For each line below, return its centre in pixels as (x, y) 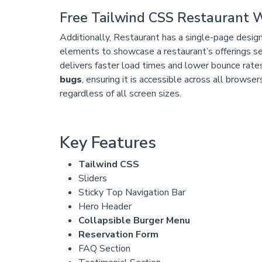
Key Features (108, 142)
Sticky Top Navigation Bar (132, 192)
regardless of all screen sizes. (120, 93)
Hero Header (105, 206)
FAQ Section (104, 248)
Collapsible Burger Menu (134, 220)
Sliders (92, 178)
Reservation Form (118, 234)
